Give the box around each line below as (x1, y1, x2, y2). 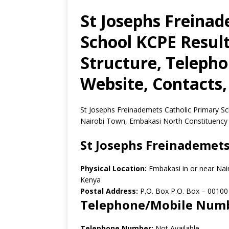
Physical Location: (80, 164, 149, 173)
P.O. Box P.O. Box (138, 186, 199, 196)
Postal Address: (80, 186, 138, 196)
